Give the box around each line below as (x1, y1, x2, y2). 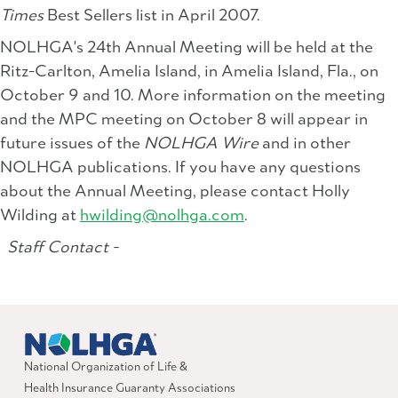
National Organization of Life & (24, 360, 187, 374)
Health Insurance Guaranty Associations (24, 381, 235, 395)
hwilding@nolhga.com (80, 207, 244, 226)
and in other (259, 135, 351, 154)
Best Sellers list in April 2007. (44, 7, 260, 26)
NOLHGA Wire (144, 135, 259, 154)
